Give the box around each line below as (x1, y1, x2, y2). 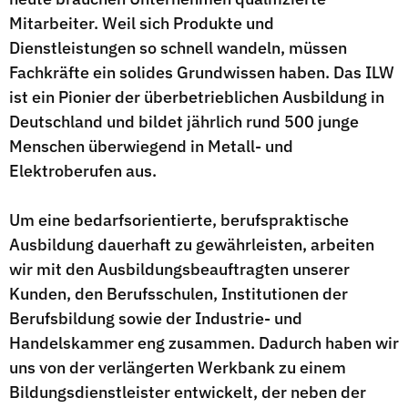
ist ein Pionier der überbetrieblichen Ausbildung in (9, 87, 384, 107)
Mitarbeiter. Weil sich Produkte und (9, 13, 274, 34)
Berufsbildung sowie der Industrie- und (9, 308, 302, 329)
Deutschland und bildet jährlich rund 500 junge (9, 111, 359, 132)
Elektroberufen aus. (9, 160, 157, 181)
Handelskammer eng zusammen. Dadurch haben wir (9, 332, 399, 353)
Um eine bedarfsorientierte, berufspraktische (9, 209, 349, 230)
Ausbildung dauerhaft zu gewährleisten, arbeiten (9, 234, 374, 255)
